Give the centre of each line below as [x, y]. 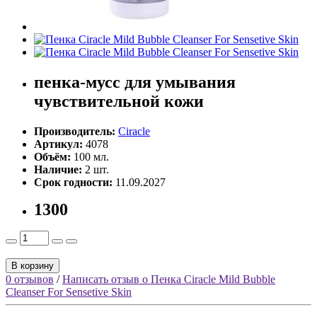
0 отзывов [30, 279]
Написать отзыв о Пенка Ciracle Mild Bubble [169, 279]
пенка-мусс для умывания [135, 82]
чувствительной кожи [119, 101]
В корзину [33, 265]
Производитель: [75, 131]
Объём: [54, 156]
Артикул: [60, 144]
